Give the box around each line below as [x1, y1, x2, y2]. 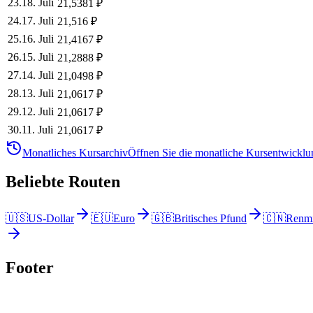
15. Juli [22, 50, 54, 63]
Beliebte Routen [6, 173, 120, 191]
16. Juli [22, 32, 54, 45]
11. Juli [22, 123, 53, 136]
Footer [6, 259, 54, 277]
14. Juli [22, 68, 54, 81]
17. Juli [22, 14, 54, 27]
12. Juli [22, 105, 54, 117]
